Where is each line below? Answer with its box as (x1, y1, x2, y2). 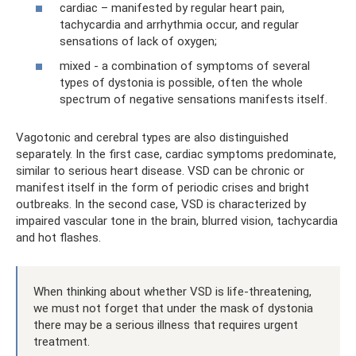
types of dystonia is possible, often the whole (60, 75, 303, 90)
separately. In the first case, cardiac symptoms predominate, (16, 147, 336, 161)
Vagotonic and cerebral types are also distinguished (16, 130, 288, 145)
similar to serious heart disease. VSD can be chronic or (16, 164, 304, 178)
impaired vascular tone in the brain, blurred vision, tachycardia (16, 214, 338, 228)
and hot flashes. (16, 230, 101, 245)
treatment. (33, 335, 90, 349)
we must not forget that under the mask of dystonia (33, 301, 313, 315)
